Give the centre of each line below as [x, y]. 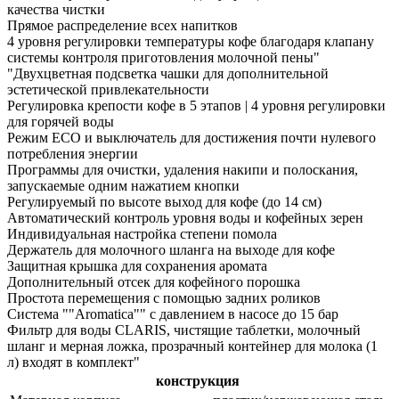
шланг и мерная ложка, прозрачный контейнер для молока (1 [192, 346]
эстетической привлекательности [108, 89]
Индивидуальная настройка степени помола [142, 233]
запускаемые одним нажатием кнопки [123, 185]
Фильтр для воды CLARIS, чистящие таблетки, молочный [184, 330]
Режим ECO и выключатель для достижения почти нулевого [191, 137]
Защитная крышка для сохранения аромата [137, 265]
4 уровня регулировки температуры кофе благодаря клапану [191, 41]
